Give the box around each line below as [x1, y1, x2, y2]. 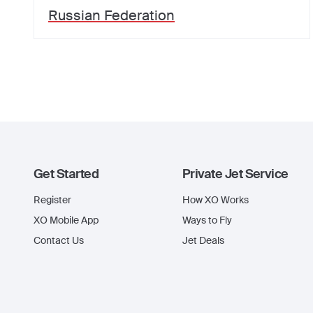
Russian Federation [48, 6, 175, 24]
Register [34, 194, 71, 206]
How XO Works [182, 194, 249, 206]
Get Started [34, 166, 99, 182]
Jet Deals [182, 234, 224, 247]
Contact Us [34, 234, 84, 247]
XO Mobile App [34, 214, 99, 226]
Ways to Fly [182, 214, 232, 226]
